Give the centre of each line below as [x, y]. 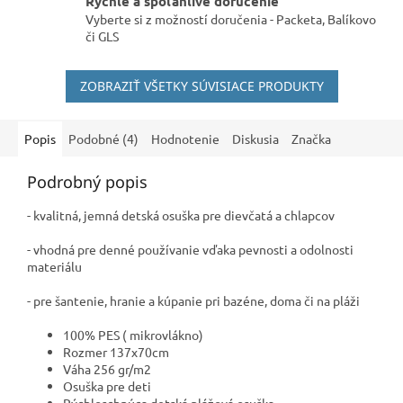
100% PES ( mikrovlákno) [133, 334]
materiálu [54, 266]
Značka [311, 138]
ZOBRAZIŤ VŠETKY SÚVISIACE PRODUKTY [201, 85]
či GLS [102, 36]
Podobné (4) [103, 138]
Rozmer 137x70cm [116, 351]
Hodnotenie [185, 138]
